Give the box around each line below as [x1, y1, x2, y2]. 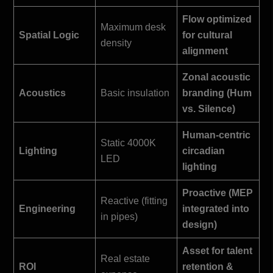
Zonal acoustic [182, 71, 250, 82]
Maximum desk [101, 21, 166, 32]
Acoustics [19, 87, 66, 98]
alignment [182, 45, 228, 56]
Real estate [101, 253, 150, 264]
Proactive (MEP [182, 187, 253, 198]
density [101, 37, 132, 48]
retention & [182, 261, 233, 272]
